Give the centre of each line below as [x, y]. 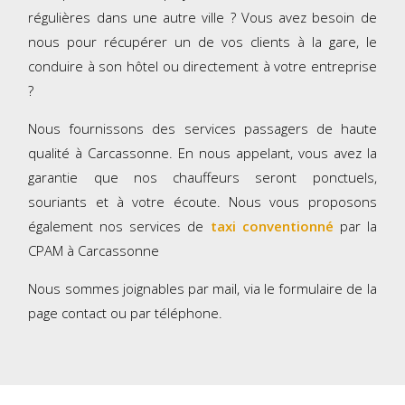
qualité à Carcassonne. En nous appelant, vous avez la [202, 153]
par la [355, 226]
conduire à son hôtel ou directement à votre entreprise [202, 66]
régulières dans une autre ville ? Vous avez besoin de [202, 18]
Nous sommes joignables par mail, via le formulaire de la [202, 289]
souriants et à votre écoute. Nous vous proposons [202, 202]
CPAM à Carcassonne [94, 251]
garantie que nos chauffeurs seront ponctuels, [202, 178]
